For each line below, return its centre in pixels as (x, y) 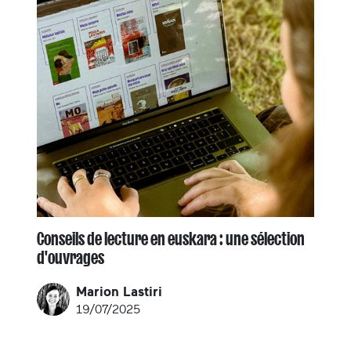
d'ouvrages (71, 257)
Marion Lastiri (119, 291)
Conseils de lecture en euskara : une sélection (171, 239)
